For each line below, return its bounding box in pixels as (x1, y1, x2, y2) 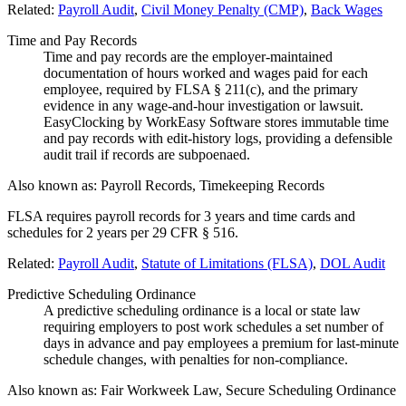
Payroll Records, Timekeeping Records (101, 178, 324, 194)
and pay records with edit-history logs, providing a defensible (43, 130, 392, 147)
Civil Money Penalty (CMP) (141, 2, 304, 18)
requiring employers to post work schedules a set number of (43, 319, 383, 335)
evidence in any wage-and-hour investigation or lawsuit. (43, 98, 363, 114)
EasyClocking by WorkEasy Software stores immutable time (43, 114, 389, 130)
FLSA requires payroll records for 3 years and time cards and (7, 208, 355, 225)
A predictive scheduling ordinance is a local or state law (43, 303, 361, 319)
